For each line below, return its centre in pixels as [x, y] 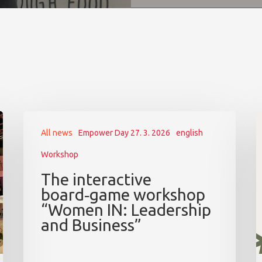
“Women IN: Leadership [126, 210]
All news [57, 133]
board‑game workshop [123, 195]
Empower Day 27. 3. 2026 [125, 133]
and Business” [92, 225]
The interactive [96, 180]
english [190, 133]
